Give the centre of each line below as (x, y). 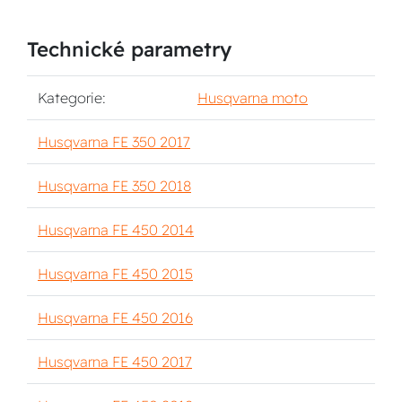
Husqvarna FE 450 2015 (115, 274)
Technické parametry (129, 49)
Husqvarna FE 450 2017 (115, 362)
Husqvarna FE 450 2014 (116, 230)
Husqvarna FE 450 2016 (115, 318)
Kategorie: (72, 98)
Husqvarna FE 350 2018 (114, 186)
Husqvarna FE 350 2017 (114, 142)
